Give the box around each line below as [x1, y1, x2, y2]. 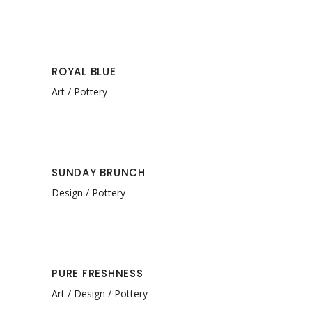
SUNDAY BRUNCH [52, 165, 146, 180]
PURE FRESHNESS [52, 266, 143, 281]
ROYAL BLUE [52, 64, 116, 79]
